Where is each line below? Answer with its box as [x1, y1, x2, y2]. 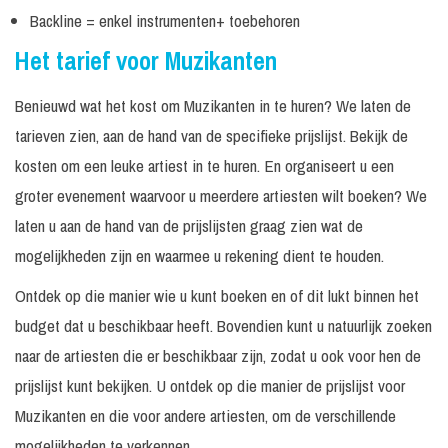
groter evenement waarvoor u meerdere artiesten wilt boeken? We [15, 184, 427, 207]
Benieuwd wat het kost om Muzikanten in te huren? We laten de [15, 94, 411, 117]
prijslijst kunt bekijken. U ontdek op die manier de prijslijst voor [15, 374, 405, 397]
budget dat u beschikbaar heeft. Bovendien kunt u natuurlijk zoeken [15, 314, 432, 337]
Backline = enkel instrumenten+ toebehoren [30, 9, 300, 32]
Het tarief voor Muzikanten [15, 44, 277, 78]
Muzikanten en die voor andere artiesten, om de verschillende [15, 404, 396, 427]
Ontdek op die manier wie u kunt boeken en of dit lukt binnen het [15, 284, 419, 307]
